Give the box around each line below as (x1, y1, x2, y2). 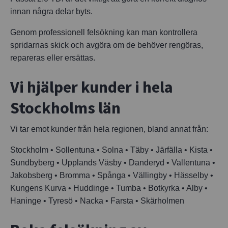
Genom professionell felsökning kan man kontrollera (10, 27, 197, 37)
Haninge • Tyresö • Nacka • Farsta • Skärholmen (10, 196, 184, 205)
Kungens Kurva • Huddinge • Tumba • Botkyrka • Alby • (10, 183, 208, 192)
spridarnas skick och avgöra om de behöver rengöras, (10, 40, 203, 49)
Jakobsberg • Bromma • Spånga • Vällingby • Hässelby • (10, 170, 213, 180)
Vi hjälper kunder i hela (10, 76, 173, 97)
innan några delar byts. (10, 7, 93, 16)
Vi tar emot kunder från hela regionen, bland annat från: (10, 124, 208, 133)
